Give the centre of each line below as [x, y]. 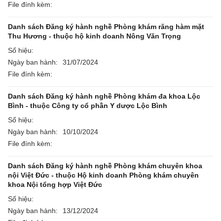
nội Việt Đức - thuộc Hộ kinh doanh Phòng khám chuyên [103, 175]
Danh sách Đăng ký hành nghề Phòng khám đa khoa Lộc [104, 96]
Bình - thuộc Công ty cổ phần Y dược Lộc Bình [88, 106]
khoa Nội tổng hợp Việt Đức [55, 184]
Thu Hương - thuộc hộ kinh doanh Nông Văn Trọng [94, 36]
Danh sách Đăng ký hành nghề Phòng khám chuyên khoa [105, 166]
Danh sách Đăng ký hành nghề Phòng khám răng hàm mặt [106, 27]
